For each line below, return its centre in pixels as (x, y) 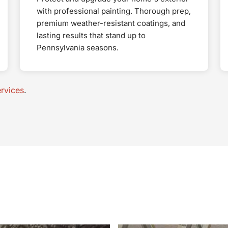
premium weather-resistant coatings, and (111, 23)
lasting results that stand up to (91, 35)
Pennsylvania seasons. (77, 47)
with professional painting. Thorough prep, (113, 11)
